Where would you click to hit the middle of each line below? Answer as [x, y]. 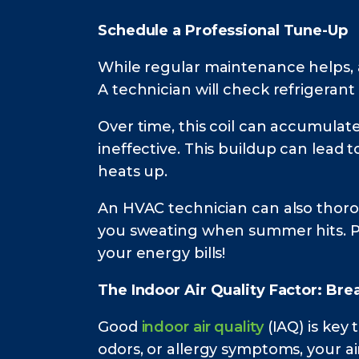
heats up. [133, 172]
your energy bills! [162, 254]
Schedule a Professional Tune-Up [223, 31]
